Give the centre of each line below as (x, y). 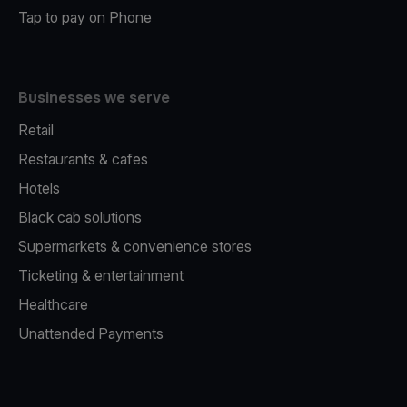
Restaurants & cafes (83, 159)
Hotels (39, 188)
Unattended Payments (91, 333)
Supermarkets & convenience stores (135, 246)
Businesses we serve (94, 97)
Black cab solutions (80, 217)
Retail (36, 130)
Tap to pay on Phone (85, 17)
